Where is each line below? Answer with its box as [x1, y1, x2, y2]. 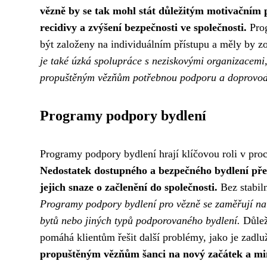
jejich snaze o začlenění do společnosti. [40, 181, 218, 193]
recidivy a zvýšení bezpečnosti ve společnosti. [40, 21, 247, 33]
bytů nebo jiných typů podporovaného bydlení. [40, 215, 240, 226]
